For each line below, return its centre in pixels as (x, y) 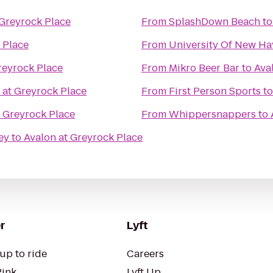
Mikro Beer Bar (204, 68)
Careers (145, 254)
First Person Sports (215, 91)
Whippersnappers (212, 114)
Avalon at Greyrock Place (83, 137)
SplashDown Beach (214, 22)
